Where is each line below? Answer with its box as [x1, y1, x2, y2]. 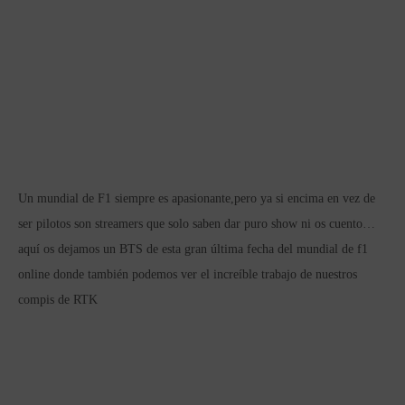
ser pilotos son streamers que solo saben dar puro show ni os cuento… [18, 217, 375, 231]
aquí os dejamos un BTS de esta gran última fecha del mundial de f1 [18, 242, 368, 256]
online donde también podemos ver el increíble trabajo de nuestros [18, 268, 357, 281]
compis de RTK [18, 293, 98, 306]
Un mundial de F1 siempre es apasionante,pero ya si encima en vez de [18, 192, 375, 205]
